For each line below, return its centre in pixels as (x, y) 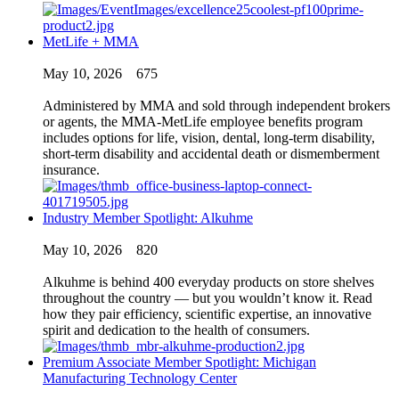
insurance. (71, 169)
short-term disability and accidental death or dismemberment (211, 153)
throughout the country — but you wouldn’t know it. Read (208, 297)
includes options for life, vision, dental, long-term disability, (209, 137)
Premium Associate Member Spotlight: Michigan (179, 362)
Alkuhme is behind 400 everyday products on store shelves (208, 281)
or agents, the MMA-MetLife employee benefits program (203, 121)
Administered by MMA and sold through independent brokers (216, 105)
